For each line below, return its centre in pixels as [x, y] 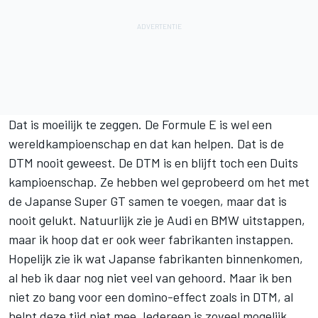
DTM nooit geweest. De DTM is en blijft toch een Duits [153, 162]
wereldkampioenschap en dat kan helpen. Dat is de [146, 143]
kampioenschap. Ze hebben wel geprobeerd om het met [159, 181]
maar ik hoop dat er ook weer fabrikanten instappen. [151, 239]
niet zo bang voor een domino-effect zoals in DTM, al [151, 296]
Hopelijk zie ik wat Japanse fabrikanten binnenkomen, [156, 258]
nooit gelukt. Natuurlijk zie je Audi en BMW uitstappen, [157, 220]
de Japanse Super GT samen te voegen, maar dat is [148, 201]
